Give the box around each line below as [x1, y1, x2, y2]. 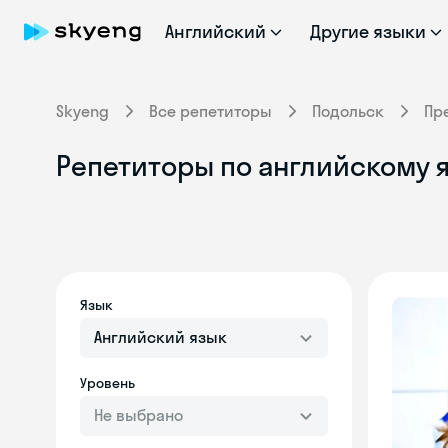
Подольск [312, 101, 384, 121]
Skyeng [56, 101, 109, 121]
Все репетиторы [149, 101, 272, 121]
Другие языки [309, 20, 427, 43]
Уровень [80, 374, 135, 392]
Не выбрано [94, 405, 183, 425]
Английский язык [94, 327, 227, 347]
